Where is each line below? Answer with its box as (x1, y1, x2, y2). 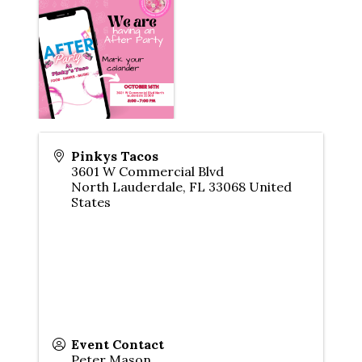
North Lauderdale (71, 178, 183, 195)
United (249, 178, 292, 195)
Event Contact (71, 335, 164, 352)
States (71, 193, 111, 210)
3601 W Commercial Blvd (71, 162, 224, 179)
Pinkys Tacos (71, 147, 158, 164)
